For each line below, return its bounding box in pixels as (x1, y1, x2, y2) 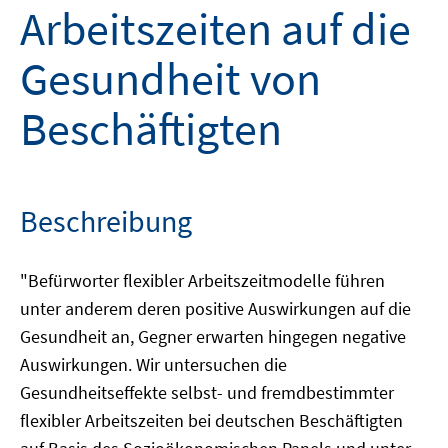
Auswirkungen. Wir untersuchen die (20, 353, 287, 376)
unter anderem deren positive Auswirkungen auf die (20, 297, 411, 320)
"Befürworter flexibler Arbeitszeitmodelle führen (20, 269, 385, 292)
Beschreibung (20, 202, 192, 240)
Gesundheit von (20, 50, 321, 108)
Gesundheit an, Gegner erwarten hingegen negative (20, 325, 406, 348)
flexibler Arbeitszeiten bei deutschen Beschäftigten (20, 409, 403, 432)
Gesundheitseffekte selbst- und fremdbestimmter (20, 381, 394, 404)
